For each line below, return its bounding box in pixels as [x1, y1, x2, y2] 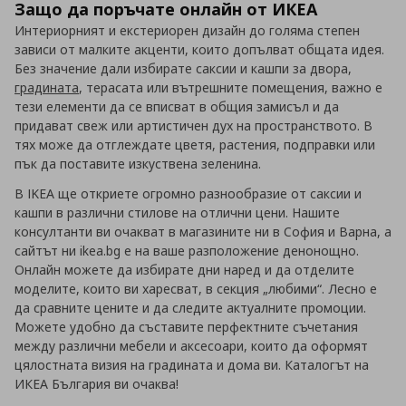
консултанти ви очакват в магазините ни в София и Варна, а [14, 222, 391, 240]
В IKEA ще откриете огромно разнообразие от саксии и [14, 184, 362, 202]
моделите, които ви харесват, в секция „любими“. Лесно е [14, 279, 377, 297]
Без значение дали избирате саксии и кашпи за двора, [14, 59, 352, 77]
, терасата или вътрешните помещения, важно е [79, 78, 382, 96]
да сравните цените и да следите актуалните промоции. [14, 298, 366, 316]
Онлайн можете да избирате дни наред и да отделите [14, 260, 354, 278]
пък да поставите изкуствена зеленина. [14, 154, 261, 172]
